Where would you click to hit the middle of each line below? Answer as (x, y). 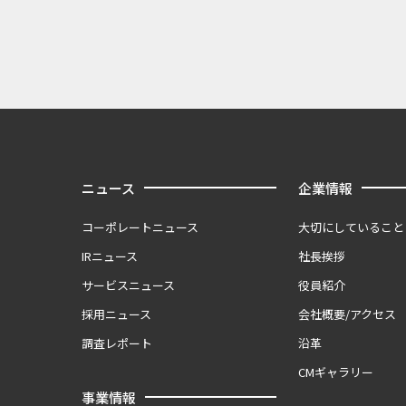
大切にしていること (351, 227)
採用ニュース (116, 314)
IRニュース (110, 256)
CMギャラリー (335, 372)
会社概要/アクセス (347, 314)
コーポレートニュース (140, 227)
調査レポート (117, 343)
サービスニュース (128, 285)
